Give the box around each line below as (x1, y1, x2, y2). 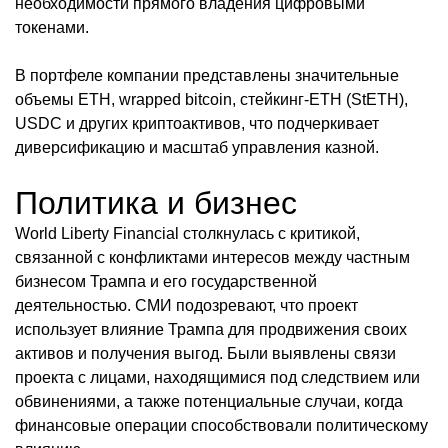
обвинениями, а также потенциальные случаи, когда (15, 392, 403, 410)
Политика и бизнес (15, 184, 297, 221)
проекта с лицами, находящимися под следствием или (15, 368, 420, 386)
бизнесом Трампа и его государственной (15, 272, 317, 290)
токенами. (15, 18, 89, 36)
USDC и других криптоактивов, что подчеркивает (15, 114, 379, 132)
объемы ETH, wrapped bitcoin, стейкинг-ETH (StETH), (15, 90, 408, 108)
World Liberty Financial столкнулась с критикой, (15, 224, 360, 242)
